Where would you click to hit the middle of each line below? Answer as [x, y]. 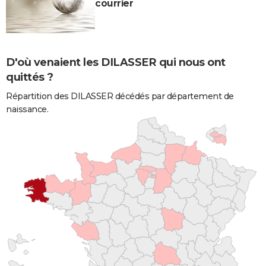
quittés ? [30, 77]
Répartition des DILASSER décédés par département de [120, 96]
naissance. [27, 109]
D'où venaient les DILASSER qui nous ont [116, 62]
